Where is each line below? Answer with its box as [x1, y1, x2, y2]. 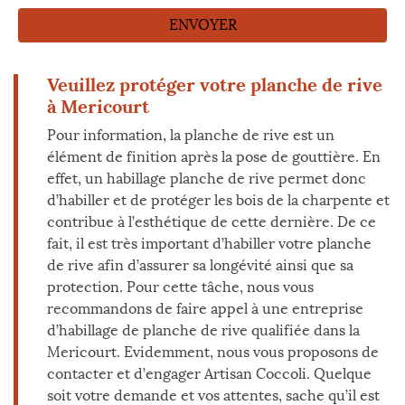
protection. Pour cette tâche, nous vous [47, 278, 314, 296]
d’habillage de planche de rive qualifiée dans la [47, 322, 360, 339]
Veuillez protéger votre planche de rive [47, 73, 382, 96]
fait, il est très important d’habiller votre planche [47, 235, 372, 252]
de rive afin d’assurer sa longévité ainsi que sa [47, 257, 353, 274]
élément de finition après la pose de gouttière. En [47, 148, 381, 165]
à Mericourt [47, 95, 149, 118]
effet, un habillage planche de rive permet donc [47, 170, 366, 187]
